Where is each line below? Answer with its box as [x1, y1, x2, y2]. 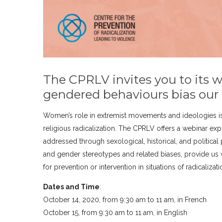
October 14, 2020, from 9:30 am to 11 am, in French [43, 196, 207, 204]
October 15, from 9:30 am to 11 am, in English [43, 209, 190, 217]
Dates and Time [43, 183, 100, 191]
